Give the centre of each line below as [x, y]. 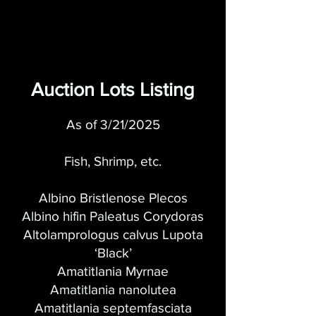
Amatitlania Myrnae [113, 271]
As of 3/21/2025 [113, 124]
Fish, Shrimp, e [106, 161]
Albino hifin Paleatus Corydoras [113, 216]
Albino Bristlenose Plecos [113, 198]
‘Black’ [113, 253]
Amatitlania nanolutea [113, 290]
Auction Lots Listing [113, 89]
